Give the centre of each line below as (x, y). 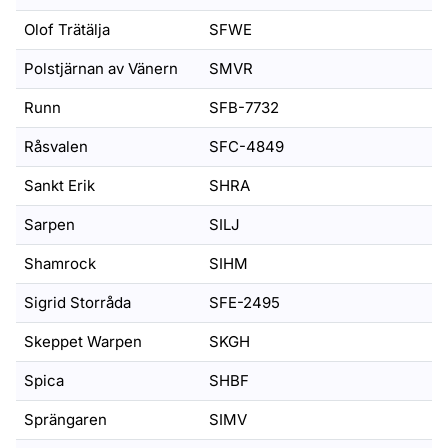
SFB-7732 (244, 107)
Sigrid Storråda (77, 302)
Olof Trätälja (67, 29)
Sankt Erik (59, 185)
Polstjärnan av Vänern (101, 68)
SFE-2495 (244, 302)
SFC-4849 (246, 146)
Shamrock (60, 263)
